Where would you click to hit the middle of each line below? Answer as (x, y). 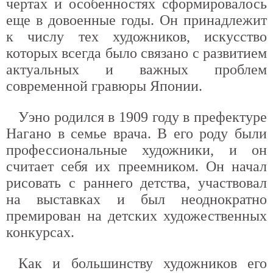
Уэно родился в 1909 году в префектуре (143, 117)
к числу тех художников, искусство (136, 37)
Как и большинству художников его (143, 263)
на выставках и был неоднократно (136, 199)
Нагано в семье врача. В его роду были (136, 133)
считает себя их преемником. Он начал (136, 166)
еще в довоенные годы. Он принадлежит (136, 20)
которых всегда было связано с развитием (136, 53)
